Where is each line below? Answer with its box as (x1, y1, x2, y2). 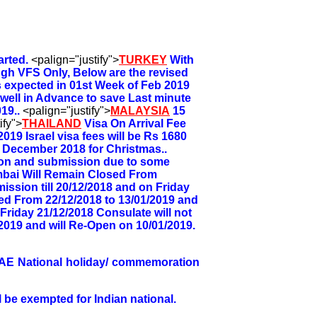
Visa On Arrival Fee (84, 117, 186, 129)
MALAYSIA (110, 104, 170, 117)
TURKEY (119, 53, 167, 66)
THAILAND (22, 117, 81, 129)
